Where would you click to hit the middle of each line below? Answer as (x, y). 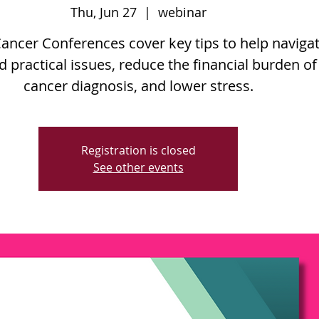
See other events (138, 168)
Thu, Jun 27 (103, 12)
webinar (182, 12)
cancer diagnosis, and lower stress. (138, 86)
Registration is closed (138, 151)
